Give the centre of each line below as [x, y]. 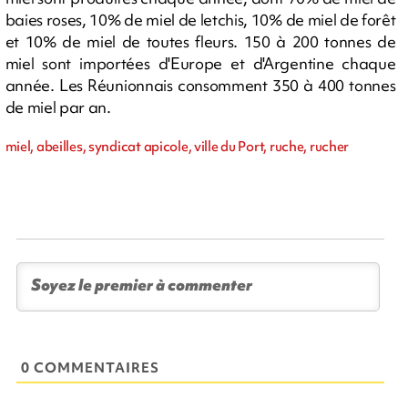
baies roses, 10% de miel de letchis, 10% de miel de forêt [200, 19]
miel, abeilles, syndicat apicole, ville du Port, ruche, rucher [177, 146]
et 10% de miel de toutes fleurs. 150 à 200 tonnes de [200, 41]
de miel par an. [58, 107]
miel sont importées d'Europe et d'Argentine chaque [200, 63]
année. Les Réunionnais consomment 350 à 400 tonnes [200, 85]
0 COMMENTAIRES [91, 367]
